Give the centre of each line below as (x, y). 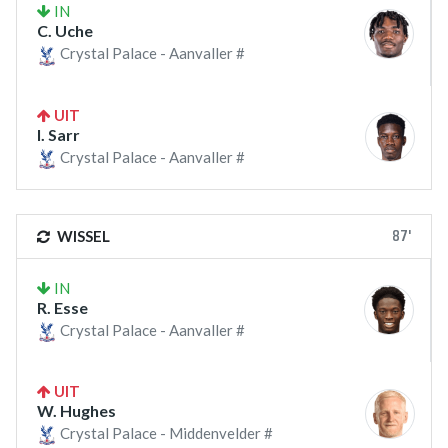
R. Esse (62, 307)
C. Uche (65, 31)
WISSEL (82, 235)
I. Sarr (58, 134)
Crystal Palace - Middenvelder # (165, 433)
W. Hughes (76, 411)
